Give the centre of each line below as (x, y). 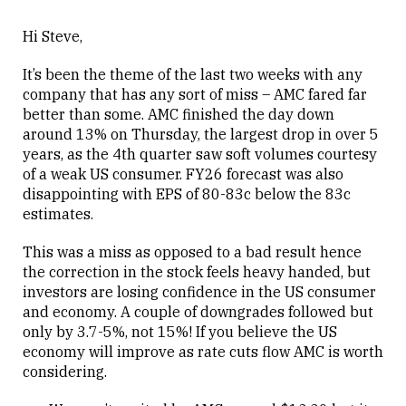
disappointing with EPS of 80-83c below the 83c (187, 193)
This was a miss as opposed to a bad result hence (192, 251)
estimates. (58, 213)
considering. (65, 371)
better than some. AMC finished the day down (179, 114)
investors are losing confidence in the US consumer (199, 291)
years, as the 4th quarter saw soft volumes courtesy (200, 154)
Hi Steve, (53, 36)
